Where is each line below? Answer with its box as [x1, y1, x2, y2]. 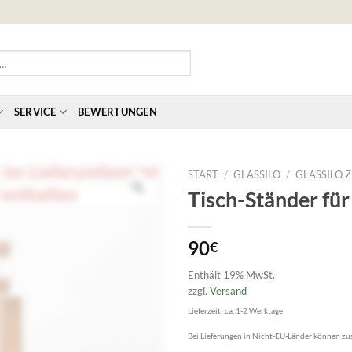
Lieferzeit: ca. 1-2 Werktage [188, 306, 283, 316]
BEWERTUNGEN [78, 105, 157, 118]
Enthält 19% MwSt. [188, 269, 275, 282]
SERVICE [13, 105, 57, 118]
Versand [210, 284, 247, 298]
